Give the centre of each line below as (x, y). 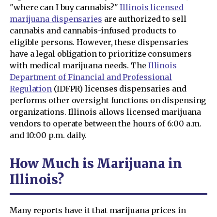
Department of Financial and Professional (91, 77)
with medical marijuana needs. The (79, 65)
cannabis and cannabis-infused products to (93, 31)
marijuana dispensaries (56, 19)
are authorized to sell (144, 19)
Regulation (31, 89)
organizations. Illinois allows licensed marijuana (106, 112)
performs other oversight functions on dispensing (108, 100)
